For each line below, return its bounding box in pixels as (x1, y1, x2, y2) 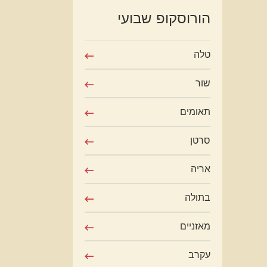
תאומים (180, 106, 210, 117)
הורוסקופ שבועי (117, 10, 210, 27)
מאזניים (180, 221, 210, 232)
